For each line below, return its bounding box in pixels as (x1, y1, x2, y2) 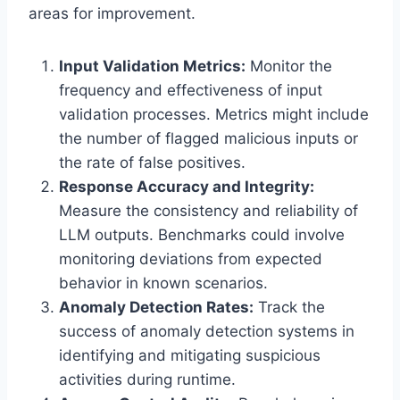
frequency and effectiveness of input (59, 80, 322, 99)
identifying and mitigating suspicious (59, 346, 321, 364)
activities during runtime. (59, 370, 236, 388)
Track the (254, 297, 325, 316)
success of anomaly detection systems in (59, 321, 354, 340)
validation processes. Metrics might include (59, 104, 369, 123)
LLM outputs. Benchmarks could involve (59, 225, 345, 244)
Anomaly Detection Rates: (59, 297, 254, 316)
